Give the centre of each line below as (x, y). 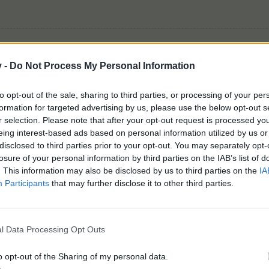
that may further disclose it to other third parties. (141, 183)
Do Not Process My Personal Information (102, 65)
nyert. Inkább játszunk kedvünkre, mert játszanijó (151, 243)
